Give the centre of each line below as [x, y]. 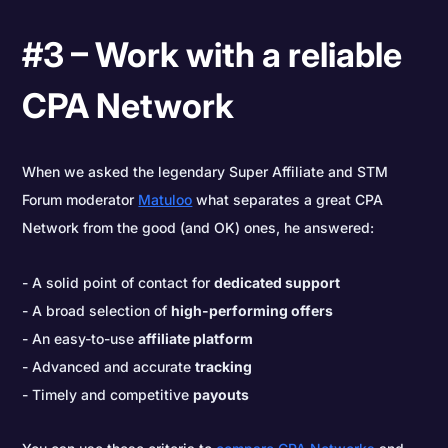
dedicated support [277, 282]
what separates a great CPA [288, 200]
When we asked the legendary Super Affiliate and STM [205, 172]
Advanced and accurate [114, 366]
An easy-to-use [85, 338]
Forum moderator [80, 200]
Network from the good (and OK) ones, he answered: [198, 228]
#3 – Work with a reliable [212, 55]
